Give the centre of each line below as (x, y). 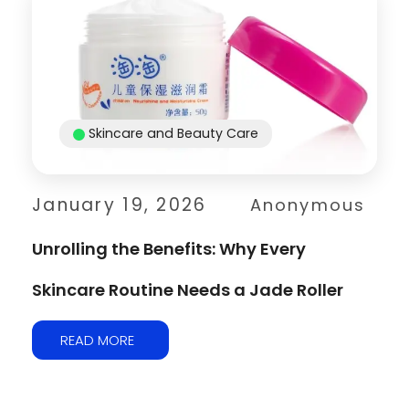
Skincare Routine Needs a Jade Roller (188, 290)
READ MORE (97, 341)
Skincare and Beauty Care (173, 134)
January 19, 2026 (120, 205)
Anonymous (308, 205)
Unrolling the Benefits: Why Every (169, 249)
